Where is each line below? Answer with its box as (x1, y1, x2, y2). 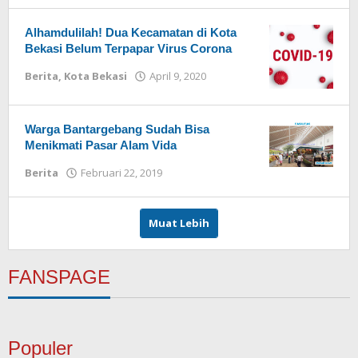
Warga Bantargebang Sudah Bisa (25, 122, 209, 136)
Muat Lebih (149, 216, 209, 230)
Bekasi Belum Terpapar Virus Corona (25, 42, 232, 55)
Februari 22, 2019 (81, 165, 162, 180)
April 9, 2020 (149, 69, 206, 83)
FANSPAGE (8, 266, 110, 288)
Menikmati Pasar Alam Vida (25, 138, 177, 152)
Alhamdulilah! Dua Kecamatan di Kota (25, 26, 237, 39)
